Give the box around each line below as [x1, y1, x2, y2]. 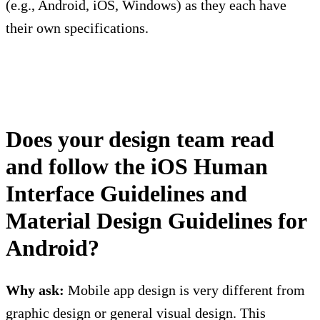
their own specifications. [6, 20, 149, 36]
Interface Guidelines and [6, 181, 247, 207]
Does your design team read [6, 126, 274, 153]
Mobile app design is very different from [64, 282, 305, 299]
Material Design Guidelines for [6, 208, 306, 234]
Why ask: [6, 282, 64, 299]
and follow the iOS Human [6, 154, 268, 180]
